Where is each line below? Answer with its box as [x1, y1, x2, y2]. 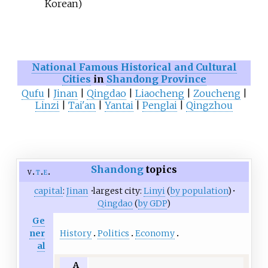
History [59, 227, 92, 239]
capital [33, 185, 63, 197]
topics [144, 163, 177, 176]
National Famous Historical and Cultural [31, 60, 237, 73]
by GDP [138, 198, 167, 209]
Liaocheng [135, 87, 184, 99]
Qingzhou [186, 99, 233, 111]
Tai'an [68, 99, 96, 111]
